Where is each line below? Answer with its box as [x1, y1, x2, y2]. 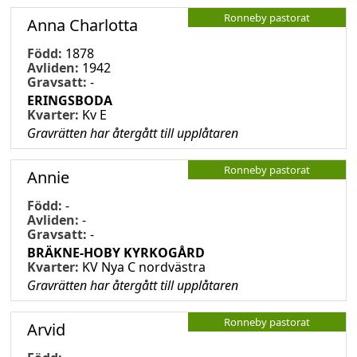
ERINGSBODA [27, 91, 112, 109]
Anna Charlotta [27, 14, 138, 36]
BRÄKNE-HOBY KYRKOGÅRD [27, 243, 205, 261]
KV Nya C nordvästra [82, 257, 206, 276]
